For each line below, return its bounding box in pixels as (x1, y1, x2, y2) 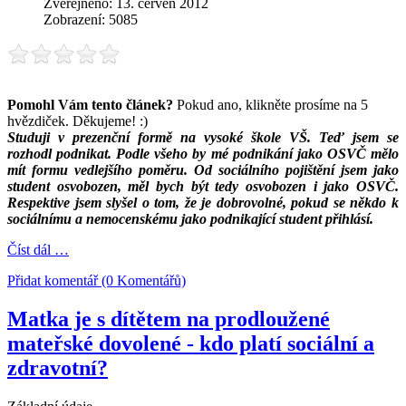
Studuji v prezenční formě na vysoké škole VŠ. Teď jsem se (7, 129, 399, 145)
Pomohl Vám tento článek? (7, 96, 173, 112)
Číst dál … (7, 241, 69, 257)
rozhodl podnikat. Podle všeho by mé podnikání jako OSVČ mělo (7, 145, 399, 161)
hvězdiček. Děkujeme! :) (7, 112, 148, 129)
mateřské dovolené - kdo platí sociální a (7, 331, 374, 355)
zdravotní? (7, 355, 108, 380)
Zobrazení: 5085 (43, 11, 138, 27)
